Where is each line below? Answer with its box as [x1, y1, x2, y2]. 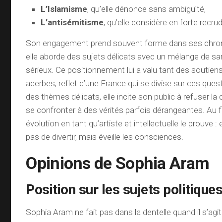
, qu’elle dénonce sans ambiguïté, [87, 4, 206, 14]
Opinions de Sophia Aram [26, 153, 210, 173]
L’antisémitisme [41, 17, 104, 27]
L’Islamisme [41, 4, 88, 14]
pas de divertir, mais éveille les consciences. [26, 132, 184, 142]
